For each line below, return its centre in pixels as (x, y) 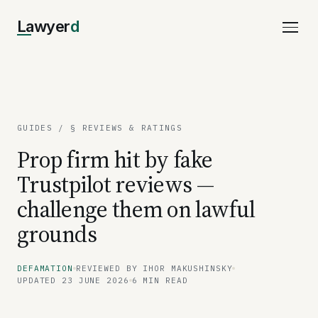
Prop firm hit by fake (115, 159)
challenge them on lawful (136, 209)
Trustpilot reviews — (115, 184)
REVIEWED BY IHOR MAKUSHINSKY (154, 268)
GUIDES (35, 127)
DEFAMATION (45, 268)
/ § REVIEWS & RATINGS (117, 127)
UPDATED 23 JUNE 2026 (73, 280)
